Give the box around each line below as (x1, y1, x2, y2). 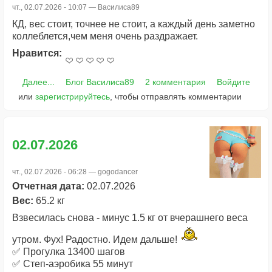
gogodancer (98, 167, 138, 176)
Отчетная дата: (12, 180, 87, 191)
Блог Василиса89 (65, 77, 134, 87)
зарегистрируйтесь (35, 92, 110, 102)
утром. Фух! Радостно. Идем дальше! (12, 234, 180, 245)
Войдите (216, 77, 250, 87)
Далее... (22, 77, 55, 87)
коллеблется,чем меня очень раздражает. (12, 31, 200, 42)
